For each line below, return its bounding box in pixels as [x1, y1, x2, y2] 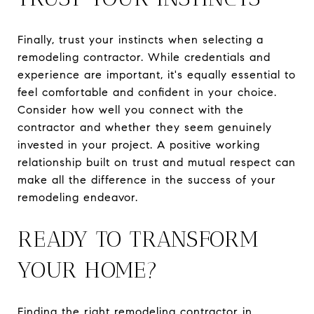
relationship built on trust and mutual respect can [18, 155, 296, 169]
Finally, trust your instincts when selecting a [18, 32, 264, 46]
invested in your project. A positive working [18, 137, 260, 151]
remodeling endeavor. [18, 190, 138, 204]
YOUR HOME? [18, 256, 158, 283]
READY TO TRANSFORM [18, 225, 259, 252]
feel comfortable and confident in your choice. [18, 85, 277, 99]
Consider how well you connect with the [18, 102, 244, 116]
